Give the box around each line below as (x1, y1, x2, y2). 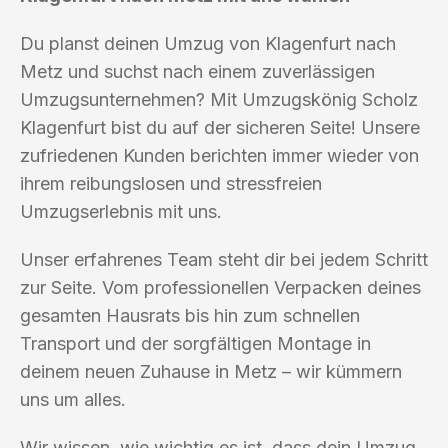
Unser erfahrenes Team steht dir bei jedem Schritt (20, 248, 428, 270)
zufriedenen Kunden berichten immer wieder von (20, 144, 419, 166)
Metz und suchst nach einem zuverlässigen (20, 60, 375, 82)
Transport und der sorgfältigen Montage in (20, 332, 371, 354)
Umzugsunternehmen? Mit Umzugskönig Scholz (20, 88, 418, 110)
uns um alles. (20, 388, 126, 410)
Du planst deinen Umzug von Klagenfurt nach (20, 32, 396, 54)
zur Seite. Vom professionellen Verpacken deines (20, 276, 421, 298)
